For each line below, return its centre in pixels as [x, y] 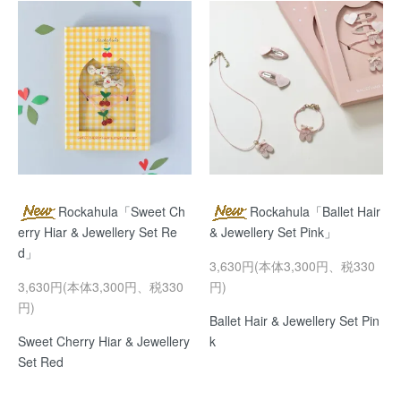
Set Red [41, 362]
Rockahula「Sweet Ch [122, 212]
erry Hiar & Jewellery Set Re [98, 232]
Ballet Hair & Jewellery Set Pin [294, 321]
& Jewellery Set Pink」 [273, 232]
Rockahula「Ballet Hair [315, 212]
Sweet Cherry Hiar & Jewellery [104, 341]
